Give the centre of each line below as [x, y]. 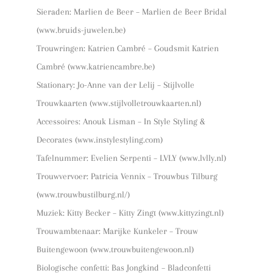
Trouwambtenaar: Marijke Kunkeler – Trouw [117, 231]
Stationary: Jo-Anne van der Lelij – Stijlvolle [115, 84]
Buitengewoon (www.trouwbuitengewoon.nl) [115, 249]
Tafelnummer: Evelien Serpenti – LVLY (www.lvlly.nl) [131, 158]
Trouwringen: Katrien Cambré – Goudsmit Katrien [128, 48]
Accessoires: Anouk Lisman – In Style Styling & [121, 121]
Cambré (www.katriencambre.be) [96, 66]
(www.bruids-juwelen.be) [81, 30]
